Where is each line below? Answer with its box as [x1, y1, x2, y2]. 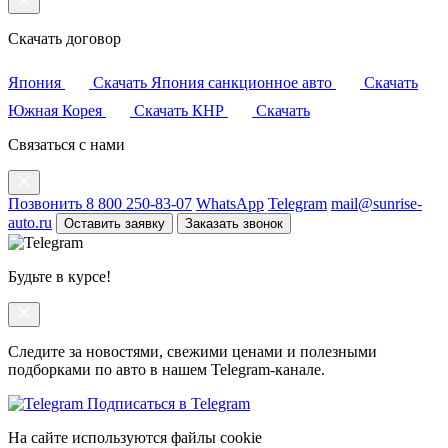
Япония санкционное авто [151, 74, 336, 92]
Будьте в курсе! [8, 268, 111, 286]
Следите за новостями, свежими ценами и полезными [8, 343, 377, 361]
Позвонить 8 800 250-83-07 [8, 195, 192, 213]
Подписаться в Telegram [87, 395, 250, 413]
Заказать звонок [185, 216, 283, 232]
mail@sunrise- [331, 195, 422, 213]
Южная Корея [8, 102, 106, 120]
